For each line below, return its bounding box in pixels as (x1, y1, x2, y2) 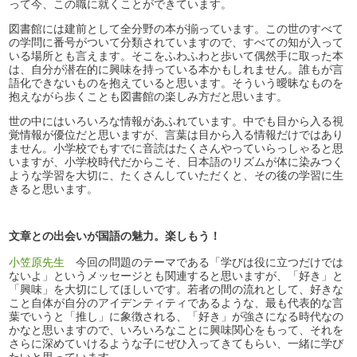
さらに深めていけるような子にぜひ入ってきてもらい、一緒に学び (9, 336, 344, 350)
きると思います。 (9, 182, 99, 195)
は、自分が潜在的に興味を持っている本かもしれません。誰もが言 (9, 62, 344, 76)
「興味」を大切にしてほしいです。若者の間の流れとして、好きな (9, 282, 344, 296)
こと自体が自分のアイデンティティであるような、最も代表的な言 (9, 296, 344, 309)
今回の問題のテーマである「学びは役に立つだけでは (65, 255, 344, 269)
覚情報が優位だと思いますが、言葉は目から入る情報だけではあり (9, 127, 344, 141)
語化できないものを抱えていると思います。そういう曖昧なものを (9, 76, 344, 89)
